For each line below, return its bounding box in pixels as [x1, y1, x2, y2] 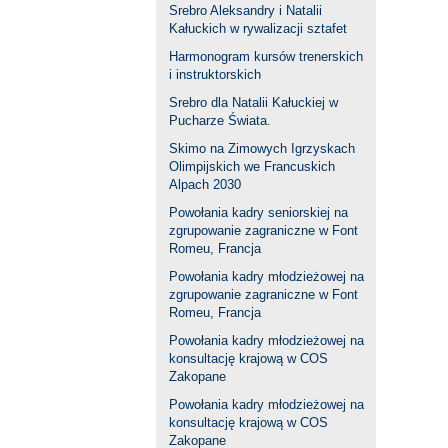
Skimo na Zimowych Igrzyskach [169, 141, 355, 157]
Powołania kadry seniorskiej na [169, 205, 348, 221]
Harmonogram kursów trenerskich [169, 49, 363, 65]
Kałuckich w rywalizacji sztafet [169, 21, 347, 37]
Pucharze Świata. [169, 113, 271, 129]
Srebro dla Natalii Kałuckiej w [169, 95, 338, 111]
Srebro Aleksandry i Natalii [169, 3, 322, 19]
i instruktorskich [169, 67, 261, 83]
